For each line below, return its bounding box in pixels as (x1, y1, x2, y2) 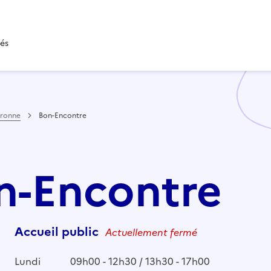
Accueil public (14, 222, 102, 241)
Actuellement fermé (105, 224, 197, 240)
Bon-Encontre (39, 109, 87, 121)
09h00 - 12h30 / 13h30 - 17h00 (70, 253, 210, 269)
